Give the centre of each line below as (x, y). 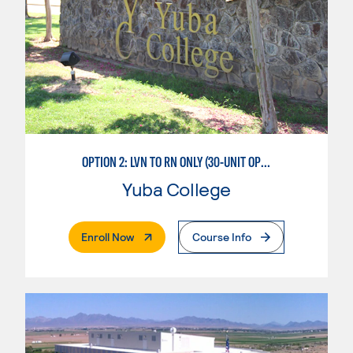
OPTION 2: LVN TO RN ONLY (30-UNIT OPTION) (266, 162)
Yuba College (176, 188)
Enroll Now (108, 236)
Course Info (222, 236)
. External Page (170, 236)
